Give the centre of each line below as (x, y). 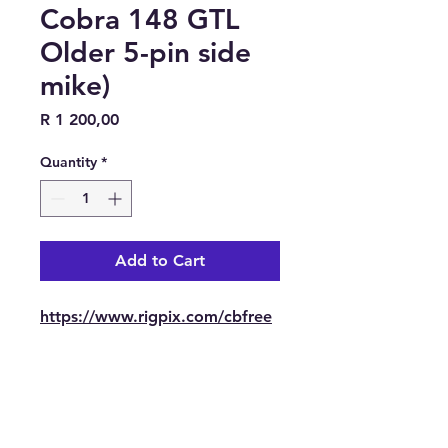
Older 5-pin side (145, 52)
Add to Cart (160, 260)
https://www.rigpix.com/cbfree (156, 316)
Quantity (68, 162)
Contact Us (51, 431)
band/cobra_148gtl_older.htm (151, 340)
